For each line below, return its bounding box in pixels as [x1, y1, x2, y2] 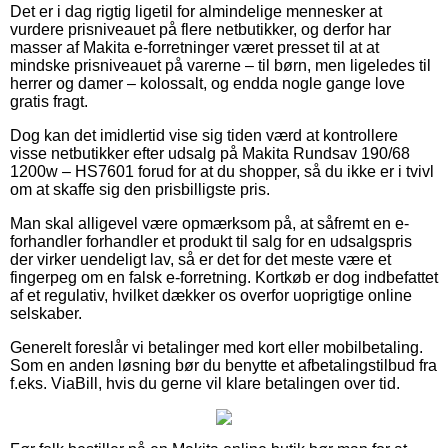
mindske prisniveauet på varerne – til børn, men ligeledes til [10, 56, 431, 74]
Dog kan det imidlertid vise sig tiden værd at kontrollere [10, 126, 398, 144]
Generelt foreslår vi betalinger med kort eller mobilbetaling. [10, 338, 423, 356]
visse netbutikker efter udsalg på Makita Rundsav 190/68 [10, 144, 410, 162]
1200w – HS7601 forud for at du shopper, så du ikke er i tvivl [10, 162, 434, 180]
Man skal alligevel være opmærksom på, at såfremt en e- [10, 214, 409, 232]
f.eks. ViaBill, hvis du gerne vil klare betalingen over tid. [10, 374, 400, 392]
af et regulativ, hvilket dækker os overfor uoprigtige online [10, 286, 412, 304]
